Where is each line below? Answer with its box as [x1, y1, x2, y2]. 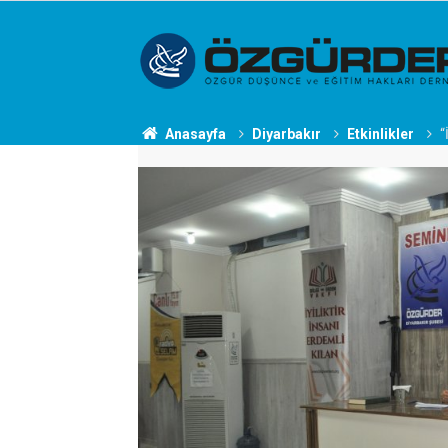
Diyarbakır [251, 126, 321, 142]
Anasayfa [161, 126, 226, 142]
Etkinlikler [346, 126, 414, 142]
